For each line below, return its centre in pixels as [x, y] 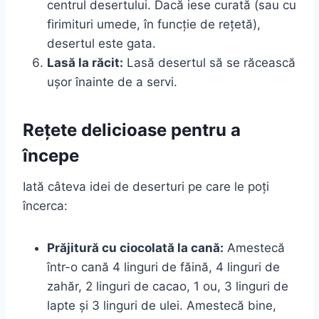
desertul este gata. [101, 43]
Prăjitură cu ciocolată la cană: [135, 247]
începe [51, 155]
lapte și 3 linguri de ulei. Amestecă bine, [162, 305]
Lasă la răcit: [85, 62]
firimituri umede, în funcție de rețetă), [154, 24]
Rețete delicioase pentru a [132, 130]
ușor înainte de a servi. [112, 82]
